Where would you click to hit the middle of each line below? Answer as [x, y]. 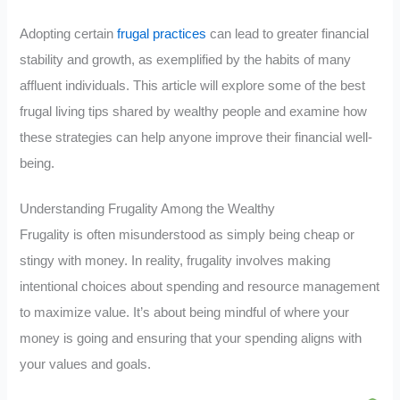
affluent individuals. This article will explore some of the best [193, 86]
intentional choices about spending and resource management [200, 286]
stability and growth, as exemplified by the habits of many [186, 60]
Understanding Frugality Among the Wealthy [148, 208]
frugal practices [162, 34]
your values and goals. [86, 364]
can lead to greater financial [288, 34]
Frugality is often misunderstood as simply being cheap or [187, 234]
